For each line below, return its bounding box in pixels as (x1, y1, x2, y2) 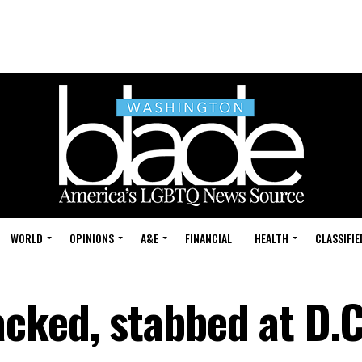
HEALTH (255, 229, 288, 246)
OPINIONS (69, 229, 114, 246)
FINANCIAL (185, 229, 232, 246)
